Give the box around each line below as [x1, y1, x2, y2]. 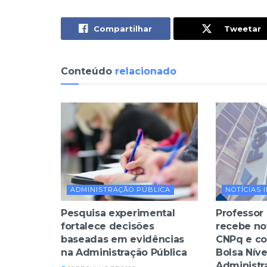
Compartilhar [94, 24, 153, 34]
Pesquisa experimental [61, 207, 175, 219]
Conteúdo [61, 66, 112, 77]
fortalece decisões [61, 220, 154, 232]
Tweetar [223, 24, 261, 34]
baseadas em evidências [61, 233, 184, 245]
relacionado [112, 66, 176, 77]
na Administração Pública [61, 246, 187, 258]
